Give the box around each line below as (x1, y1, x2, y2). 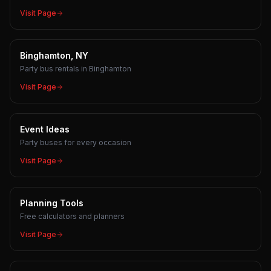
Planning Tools (20, 198, 83, 208)
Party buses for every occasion (20, 138, 131, 147)
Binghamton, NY (20, 50, 88, 60)
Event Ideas (20, 124, 70, 134)
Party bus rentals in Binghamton (20, 64, 131, 73)
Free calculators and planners (20, 212, 125, 221)
